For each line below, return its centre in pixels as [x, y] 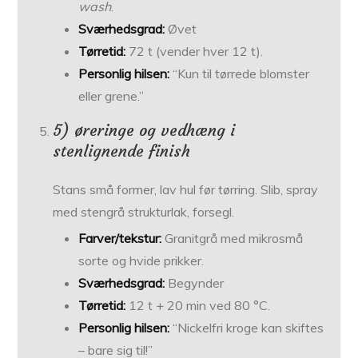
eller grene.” [111, 96]
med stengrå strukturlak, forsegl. [144, 212]
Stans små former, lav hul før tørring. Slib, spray [186, 190]
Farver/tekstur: [120, 239]
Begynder [195, 283]
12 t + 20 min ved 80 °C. [198, 306]
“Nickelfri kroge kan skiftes [247, 328]
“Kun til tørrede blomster [240, 74]
